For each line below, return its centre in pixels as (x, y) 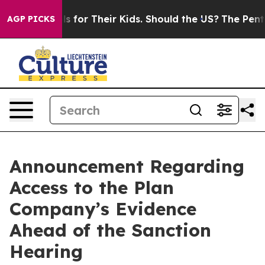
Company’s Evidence (103, 209)
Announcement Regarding (127, 166)
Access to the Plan (92, 188)
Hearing (46, 251)
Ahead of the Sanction (110, 230)
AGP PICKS (31, 19)
